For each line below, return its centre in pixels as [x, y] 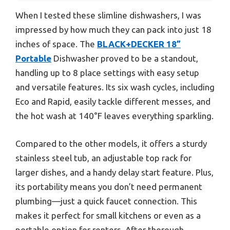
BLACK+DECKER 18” [139, 44]
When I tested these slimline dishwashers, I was [108, 15]
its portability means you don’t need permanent [109, 186]
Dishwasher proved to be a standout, [125, 59]
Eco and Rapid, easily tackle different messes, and [113, 102]
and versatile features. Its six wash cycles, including [115, 87]
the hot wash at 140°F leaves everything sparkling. [114, 116]
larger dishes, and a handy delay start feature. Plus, [114, 172]
